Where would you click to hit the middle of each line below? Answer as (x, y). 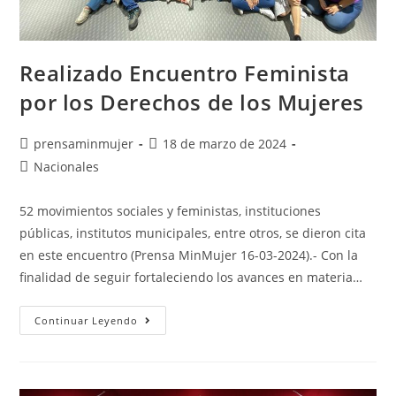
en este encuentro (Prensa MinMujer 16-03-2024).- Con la (189, 255)
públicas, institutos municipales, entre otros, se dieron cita (193, 233)
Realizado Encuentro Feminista (185, 73)
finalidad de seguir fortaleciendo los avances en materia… (191, 278)
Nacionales (67, 167)
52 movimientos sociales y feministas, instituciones (171, 211)
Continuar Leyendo (87, 321)
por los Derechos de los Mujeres (192, 103)
